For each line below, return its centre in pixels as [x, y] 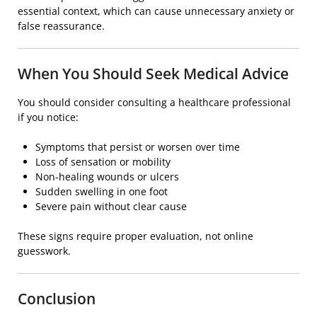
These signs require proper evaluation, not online [136, 236]
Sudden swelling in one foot [102, 192]
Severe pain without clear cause [111, 207]
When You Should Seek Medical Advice [153, 74]
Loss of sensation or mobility [103, 162]
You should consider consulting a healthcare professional [154, 103]
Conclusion [57, 299]
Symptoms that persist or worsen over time [138, 147]
